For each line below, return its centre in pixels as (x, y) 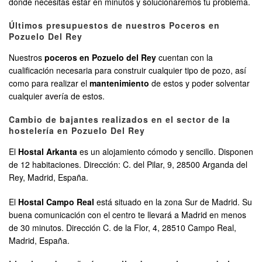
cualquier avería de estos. (57, 96)
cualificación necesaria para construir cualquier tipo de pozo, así (127, 70)
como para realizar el (49, 83)
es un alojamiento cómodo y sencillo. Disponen (165, 152)
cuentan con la (185, 58)
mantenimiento (119, 83)
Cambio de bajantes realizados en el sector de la (120, 120)
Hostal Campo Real (56, 202)
